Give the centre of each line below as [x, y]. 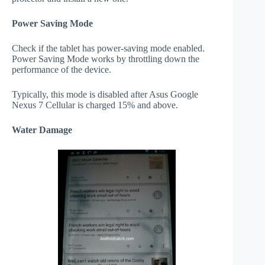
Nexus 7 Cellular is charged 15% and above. [95, 105]
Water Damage [42, 130]
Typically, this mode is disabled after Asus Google [105, 94]
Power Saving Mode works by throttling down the [106, 59]
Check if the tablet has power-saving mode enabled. [108, 48]
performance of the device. [62, 69]
